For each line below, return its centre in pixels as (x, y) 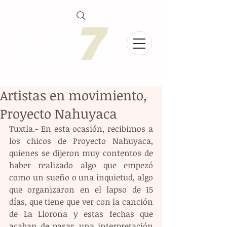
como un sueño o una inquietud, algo (81, 177)
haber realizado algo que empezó (81, 165)
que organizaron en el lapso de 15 (81, 190)
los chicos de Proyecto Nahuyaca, (81, 141)
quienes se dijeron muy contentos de (81, 153)
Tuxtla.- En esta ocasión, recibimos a (81, 129)
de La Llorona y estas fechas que (81, 214)
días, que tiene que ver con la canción (81, 202)
